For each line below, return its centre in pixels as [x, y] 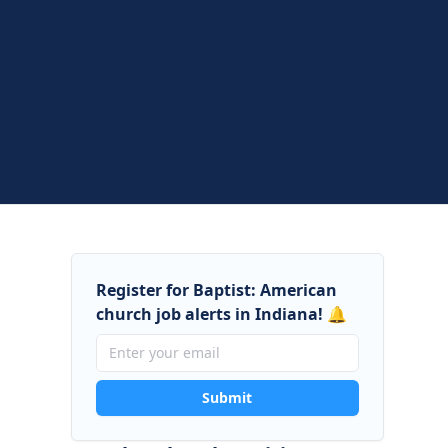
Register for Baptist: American [216, 290]
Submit [227, 397]
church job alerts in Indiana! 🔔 [221, 314]
